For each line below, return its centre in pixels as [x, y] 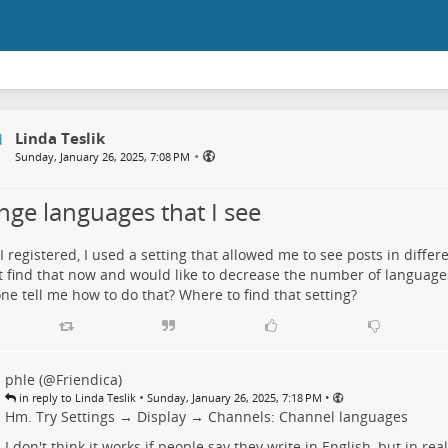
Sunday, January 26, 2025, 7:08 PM [102, 156]
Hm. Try [32, 417]
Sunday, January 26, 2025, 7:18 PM [234, 398]
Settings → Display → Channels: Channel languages [234, 417]
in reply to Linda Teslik [75, 398]
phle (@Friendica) [63, 380]
